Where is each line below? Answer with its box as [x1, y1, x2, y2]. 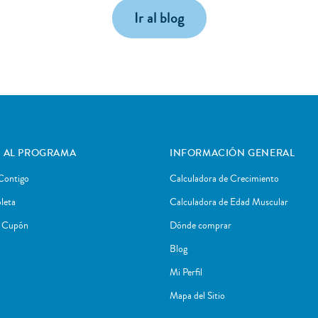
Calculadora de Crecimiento [170, 171, 279, 186]
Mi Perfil [170, 265, 202, 280]
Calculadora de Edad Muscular [170, 194, 288, 209]
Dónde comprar [170, 218, 231, 233]
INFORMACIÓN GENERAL [170, 146, 295, 160]
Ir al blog [133, 7, 185, 28]
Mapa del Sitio [170, 288, 225, 303]
